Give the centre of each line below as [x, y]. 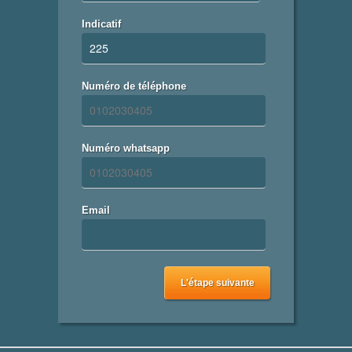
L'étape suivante [218, 283]
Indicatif [101, 24]
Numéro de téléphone [134, 86]
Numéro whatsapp [126, 148]
